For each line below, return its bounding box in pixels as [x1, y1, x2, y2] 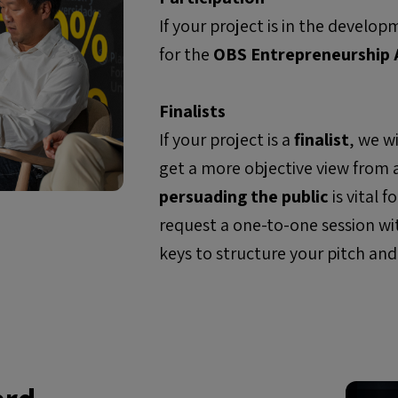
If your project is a [159, 128, 295, 151]
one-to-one [233, 213, 319, 236]
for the [159, 43, 214, 66]
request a [159, 213, 234, 236]
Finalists [159, 99, 227, 123]
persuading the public [159, 185, 330, 208]
